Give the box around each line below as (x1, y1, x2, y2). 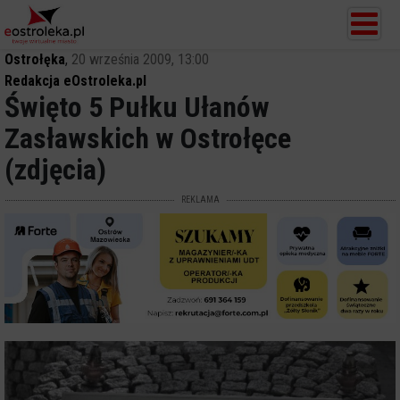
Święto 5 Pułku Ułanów (4, 90, 270, 124)
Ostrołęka (4, 51, 65, 68)
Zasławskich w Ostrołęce (4, 121, 291, 155)
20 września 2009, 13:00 (71, 51, 209, 68)
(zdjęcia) (4, 153, 106, 187)
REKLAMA (180, 195, 220, 204)
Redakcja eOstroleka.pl (4, 72, 146, 89)
